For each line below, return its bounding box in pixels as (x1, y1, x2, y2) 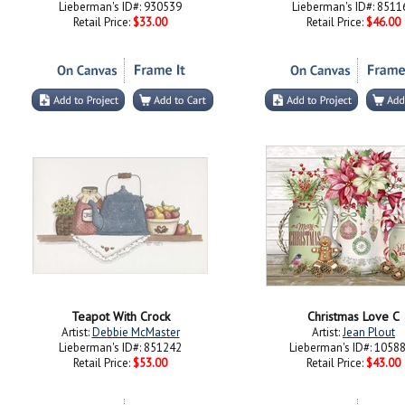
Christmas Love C (307, 308, 400, 325)
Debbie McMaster (91, 325, 180, 340)
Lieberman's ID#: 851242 (59, 340, 182, 355)
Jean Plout (343, 325, 395, 340)
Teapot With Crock (71, 308, 170, 325)
